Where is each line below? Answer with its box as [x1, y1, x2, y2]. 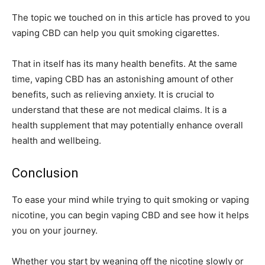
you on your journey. [12, 225, 98, 237]
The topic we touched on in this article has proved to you [12, 12, 250, 24]
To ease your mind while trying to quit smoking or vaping [12, 194, 249, 206]
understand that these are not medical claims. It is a [12, 104, 227, 116]
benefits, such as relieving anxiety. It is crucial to [12, 89, 214, 101]
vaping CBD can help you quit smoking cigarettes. [12, 27, 219, 39]
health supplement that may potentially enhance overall [12, 119, 243, 131]
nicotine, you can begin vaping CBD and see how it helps [12, 209, 249, 221]
